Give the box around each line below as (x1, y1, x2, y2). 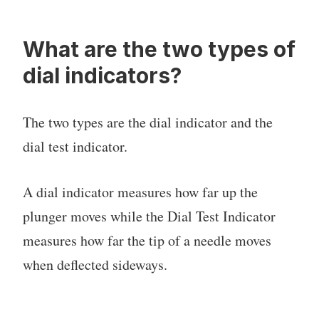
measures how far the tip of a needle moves (23, 231, 271, 251)
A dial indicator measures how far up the (23, 182, 258, 202)
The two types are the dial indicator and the (23, 113, 273, 132)
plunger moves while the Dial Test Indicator (23, 206, 276, 226)
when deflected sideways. (23, 255, 167, 275)
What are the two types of (23, 36, 296, 63)
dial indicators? (23, 63, 182, 89)
